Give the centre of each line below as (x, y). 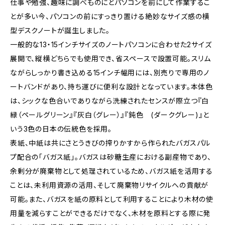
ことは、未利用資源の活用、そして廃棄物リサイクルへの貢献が (109, 185)
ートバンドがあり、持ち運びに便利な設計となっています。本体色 (111, 87)
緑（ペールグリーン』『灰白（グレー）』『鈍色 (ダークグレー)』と (110, 115)
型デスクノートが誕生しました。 (60, 30)
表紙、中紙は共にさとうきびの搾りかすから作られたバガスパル (110, 143)
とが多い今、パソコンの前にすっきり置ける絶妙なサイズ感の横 (110, 16)
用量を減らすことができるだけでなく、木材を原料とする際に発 (110, 213)
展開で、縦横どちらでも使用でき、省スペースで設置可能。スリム (110, 59)
